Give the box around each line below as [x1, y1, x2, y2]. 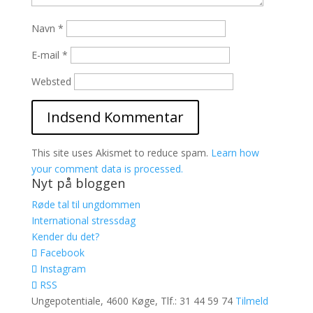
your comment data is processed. [31, 162, 183, 175]
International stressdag [31, 214, 136, 227]
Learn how [210, 146, 259, 159]
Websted [31, 75, 71, 88]
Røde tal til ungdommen [31, 198, 140, 211]
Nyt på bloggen [31, 175, 125, 191]
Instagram [39, 262, 86, 275]
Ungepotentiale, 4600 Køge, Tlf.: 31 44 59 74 [31, 294, 235, 307]
